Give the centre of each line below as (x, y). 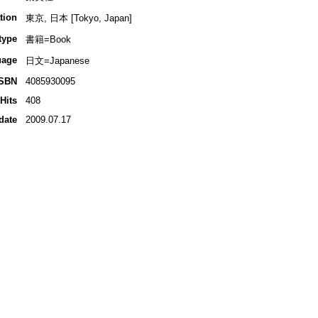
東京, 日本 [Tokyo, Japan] (78, 18)
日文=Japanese (57, 61)
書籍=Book (48, 40)
